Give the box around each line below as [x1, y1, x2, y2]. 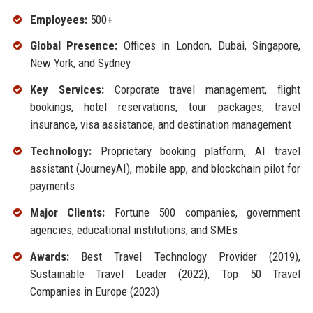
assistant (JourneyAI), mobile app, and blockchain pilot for [29, 161, 301, 175]
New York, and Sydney [29, 56, 131, 71]
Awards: [29, 249, 69, 263]
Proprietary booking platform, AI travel [91, 143, 301, 158]
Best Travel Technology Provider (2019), [68, 249, 301, 263]
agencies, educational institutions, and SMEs [29, 222, 238, 237]
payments [29, 178, 75, 193]
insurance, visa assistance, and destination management [29, 117, 291, 132]
